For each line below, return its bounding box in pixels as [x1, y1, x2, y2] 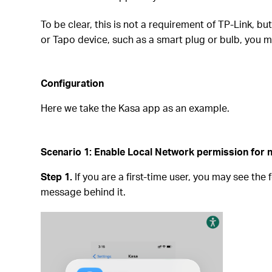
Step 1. [41, 170, 73, 183]
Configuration [41, 76, 104, 89]
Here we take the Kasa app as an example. [41, 101, 230, 114]
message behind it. [41, 185, 126, 198]
